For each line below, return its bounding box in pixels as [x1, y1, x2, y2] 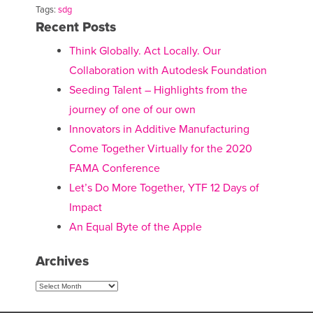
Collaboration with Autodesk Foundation [68, 63, 267, 78]
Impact [68, 200, 102, 214]
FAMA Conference [68, 161, 160, 175]
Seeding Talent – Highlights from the [68, 82, 247, 97]
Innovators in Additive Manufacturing [68, 122, 249, 136]
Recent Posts [35, 18, 116, 35]
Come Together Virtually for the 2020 [68, 141, 252, 156]
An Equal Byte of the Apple [68, 219, 202, 234]
